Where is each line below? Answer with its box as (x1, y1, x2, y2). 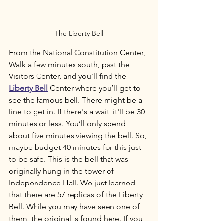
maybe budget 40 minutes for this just (9, 143, 143, 152)
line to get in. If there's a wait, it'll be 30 (9, 107, 147, 116)
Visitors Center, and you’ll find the (9, 72, 128, 81)
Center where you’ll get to (48, 83, 143, 93)
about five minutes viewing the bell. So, (9, 131, 148, 140)
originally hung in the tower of (9, 166, 116, 176)
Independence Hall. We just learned (9, 178, 137, 187)
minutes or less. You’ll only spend (9, 119, 128, 128)
